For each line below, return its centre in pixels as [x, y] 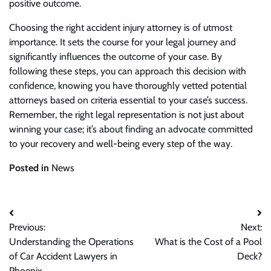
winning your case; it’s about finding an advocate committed [131, 129]
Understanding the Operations [71, 242]
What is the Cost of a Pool [208, 242]
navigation [41, 238]
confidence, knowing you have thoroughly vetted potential [128, 86]
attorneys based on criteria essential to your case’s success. [128, 100]
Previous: [27, 227]
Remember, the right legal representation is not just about [126, 115]
